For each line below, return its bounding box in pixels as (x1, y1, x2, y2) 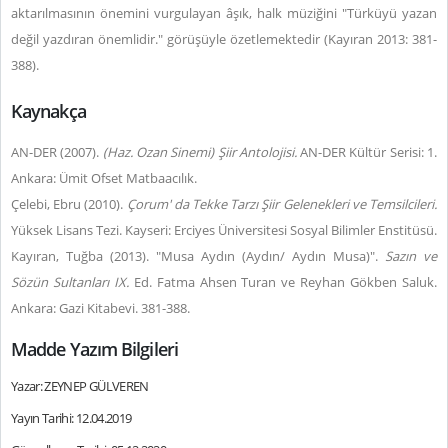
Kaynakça (11, 99, 86, 123)
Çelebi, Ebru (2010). (11, 195, 127, 213)
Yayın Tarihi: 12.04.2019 (11, 409, 132, 427)
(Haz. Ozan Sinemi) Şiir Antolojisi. (99, 143, 297, 161)
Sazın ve (385, 247, 437, 265)
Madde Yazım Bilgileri (11, 337, 178, 361)
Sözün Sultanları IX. (11, 273, 129, 291)
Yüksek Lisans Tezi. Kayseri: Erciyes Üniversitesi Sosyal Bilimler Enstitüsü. (11, 221, 437, 239)
